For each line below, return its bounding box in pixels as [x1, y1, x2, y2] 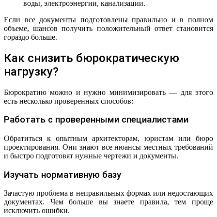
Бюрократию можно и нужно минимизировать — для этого [4, 88, 213, 96]
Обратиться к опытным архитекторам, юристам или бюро [4, 134, 213, 142]
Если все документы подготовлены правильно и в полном [4, 15, 213, 24]
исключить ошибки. [4, 206, 70, 215]
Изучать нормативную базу [4, 169, 121, 180]
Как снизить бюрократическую [4, 51, 179, 65]
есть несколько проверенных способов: [4, 96, 133, 105]
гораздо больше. [4, 32, 57, 41]
